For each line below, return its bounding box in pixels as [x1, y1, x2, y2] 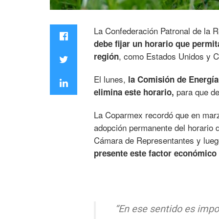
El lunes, [94, 73, 128, 85]
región [94, 50, 119, 62]
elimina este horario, [94, 86, 174, 98]
